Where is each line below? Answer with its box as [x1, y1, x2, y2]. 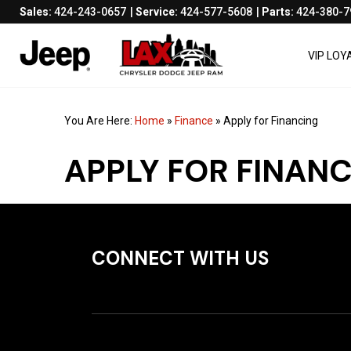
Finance [175, 114, 214, 127]
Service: [136, 5, 180, 18]
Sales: [20, 5, 54, 18]
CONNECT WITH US [92, 246, 269, 270]
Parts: [262, 5, 296, 18]
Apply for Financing [223, 114, 319, 127]
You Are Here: [64, 114, 136, 127]
